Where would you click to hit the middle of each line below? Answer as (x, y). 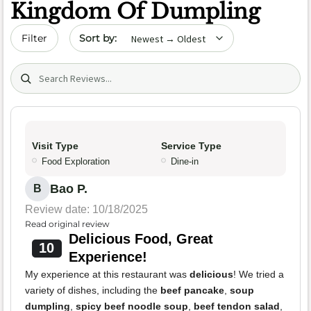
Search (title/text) (58, 70)
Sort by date (103, 32)
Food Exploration (76, 162)
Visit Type (55, 146)
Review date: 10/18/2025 (86, 210)
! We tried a (259, 275)
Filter (34, 38)
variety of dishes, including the (93, 291)
